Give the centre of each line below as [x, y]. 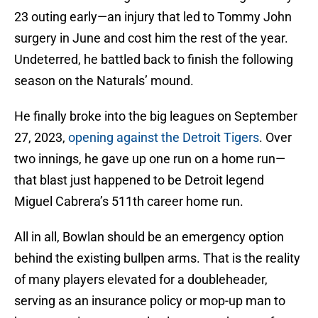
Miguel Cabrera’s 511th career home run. [129, 202]
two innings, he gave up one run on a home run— [150, 159]
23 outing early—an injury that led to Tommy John [153, 17]
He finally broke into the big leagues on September [156, 116]
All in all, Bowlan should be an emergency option [149, 237]
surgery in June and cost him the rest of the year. [151, 38]
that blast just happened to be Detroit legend [139, 180]
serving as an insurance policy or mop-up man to [150, 301]
